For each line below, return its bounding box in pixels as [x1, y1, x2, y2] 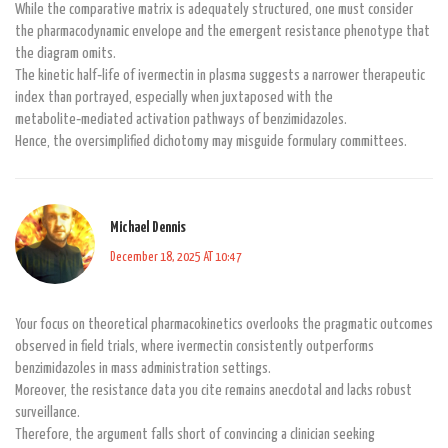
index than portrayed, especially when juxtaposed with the [15, 89, 333, 105]
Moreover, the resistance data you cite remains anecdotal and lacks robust [15, 382, 412, 398]
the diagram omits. [15, 45, 116, 61]
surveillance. [15, 404, 80, 420]
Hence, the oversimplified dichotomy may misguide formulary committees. [15, 133, 407, 149]
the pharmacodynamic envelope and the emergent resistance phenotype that [15, 23, 430, 39]
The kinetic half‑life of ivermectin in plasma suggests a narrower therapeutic [15, 67, 425, 83]
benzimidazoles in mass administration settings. [15, 360, 271, 376]
